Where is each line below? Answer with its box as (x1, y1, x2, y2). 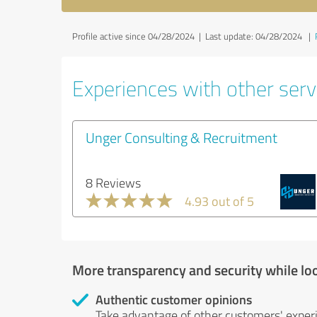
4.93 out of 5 (185, 192, 254, 209)
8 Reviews (86, 174, 141, 191)
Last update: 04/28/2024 (205, 30, 302, 42)
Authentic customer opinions (96, 290, 252, 309)
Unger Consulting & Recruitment (86, 127, 277, 147)
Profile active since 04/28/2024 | (72, 30, 205, 42)
